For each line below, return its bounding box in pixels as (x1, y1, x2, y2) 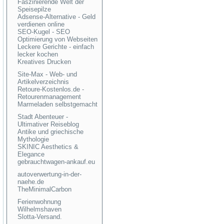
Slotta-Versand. (17, 213, 62, 220)
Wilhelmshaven (17, 205, 61, 213)
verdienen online (17, 20, 64, 28)
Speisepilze (17, 5, 51, 13)
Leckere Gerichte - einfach (17, 43, 94, 50)
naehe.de (17, 178, 44, 185)
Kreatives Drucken (17, 58, 71, 65)
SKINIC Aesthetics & (17, 143, 78, 150)
